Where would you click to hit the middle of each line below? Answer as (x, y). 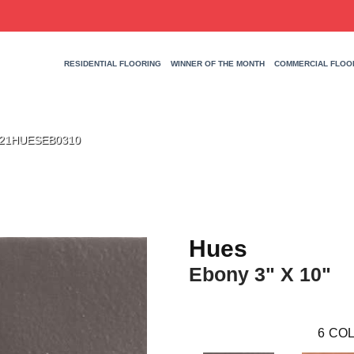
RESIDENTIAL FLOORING (112, 64)
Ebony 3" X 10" (260, 274)
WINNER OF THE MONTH (217, 64)
